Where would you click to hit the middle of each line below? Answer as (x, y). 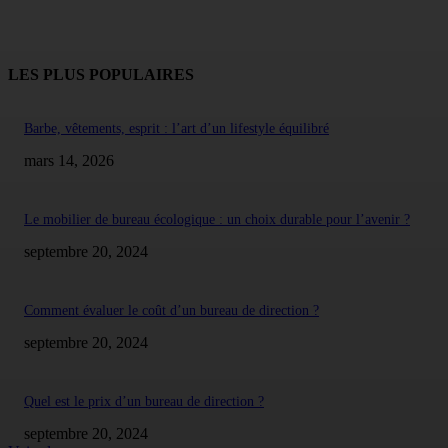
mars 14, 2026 (69, 161)
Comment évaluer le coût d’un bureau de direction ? (171, 311)
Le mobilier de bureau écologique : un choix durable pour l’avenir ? (217, 220)
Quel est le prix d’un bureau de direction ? (144, 402)
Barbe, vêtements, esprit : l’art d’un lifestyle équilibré (176, 129)
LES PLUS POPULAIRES (101, 75)
